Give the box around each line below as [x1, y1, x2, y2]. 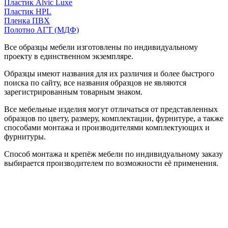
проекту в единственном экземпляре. [4, 51, 133, 61]
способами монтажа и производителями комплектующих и [4, 123, 210, 132]
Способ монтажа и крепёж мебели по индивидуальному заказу [4, 149, 223, 158]
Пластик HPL [4, 7, 51, 16]
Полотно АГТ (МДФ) [4, 25, 79, 34]
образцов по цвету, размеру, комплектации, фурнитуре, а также [4, 113, 223, 123]
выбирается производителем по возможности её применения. [4, 158, 218, 167]
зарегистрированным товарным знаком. [4, 87, 142, 96]
